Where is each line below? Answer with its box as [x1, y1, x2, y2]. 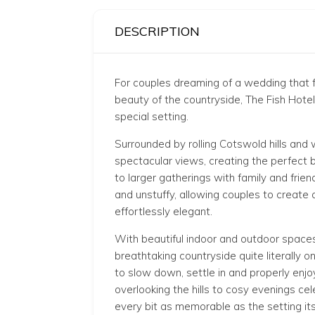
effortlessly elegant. [115, 205, 212, 218]
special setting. [115, 110, 188, 123]
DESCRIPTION [115, 23, 200, 39]
